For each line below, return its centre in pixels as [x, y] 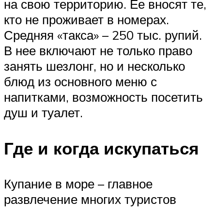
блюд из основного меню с [80, 82]
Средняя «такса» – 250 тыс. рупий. [103, 35]
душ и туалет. [43, 113]
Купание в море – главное [78, 183]
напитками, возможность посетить [103, 97]
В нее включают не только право [98, 51]
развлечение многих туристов [90, 199]
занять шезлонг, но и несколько [94, 66]
